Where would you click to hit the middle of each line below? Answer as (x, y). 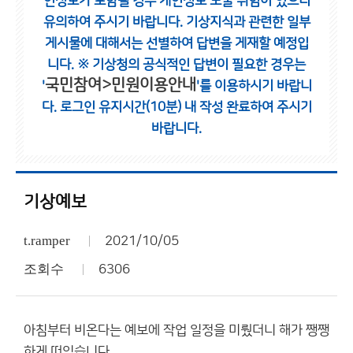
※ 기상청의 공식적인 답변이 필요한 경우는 (191, 65)
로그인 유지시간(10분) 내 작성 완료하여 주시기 (186, 107)
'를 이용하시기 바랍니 (254, 86)
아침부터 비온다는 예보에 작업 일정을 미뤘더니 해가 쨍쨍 (176, 330)
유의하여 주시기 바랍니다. (114, 22)
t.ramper (47, 241)
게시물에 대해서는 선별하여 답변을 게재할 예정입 (176, 43)
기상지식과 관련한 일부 (248, 22)
